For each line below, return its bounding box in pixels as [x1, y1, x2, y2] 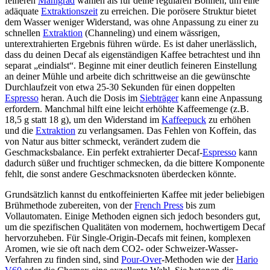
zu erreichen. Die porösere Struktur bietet [98, 6, 256, 17]
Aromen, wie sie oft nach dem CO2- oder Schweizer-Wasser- [5, 243, 238, 254]
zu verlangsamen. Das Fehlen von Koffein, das [75, 125, 256, 136]
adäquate [5, 6, 41, 17]
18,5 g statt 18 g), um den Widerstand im [5, 115, 162, 125]
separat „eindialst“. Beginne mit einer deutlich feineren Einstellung [5, 60, 257, 71]
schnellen [5, 28, 43, 39]
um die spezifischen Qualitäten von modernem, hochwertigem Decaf [5, 222, 265, 233]
